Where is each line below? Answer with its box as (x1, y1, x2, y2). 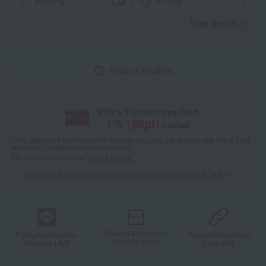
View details (190, 17, 239, 29)
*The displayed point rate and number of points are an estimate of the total (12, 135, 249, 145)
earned (162, 119, 191, 131)
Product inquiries (109, 65, 172, 77)
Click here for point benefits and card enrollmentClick (24, 168, 223, 180)
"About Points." (87, 152, 134, 163)
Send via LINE (24, 237, 71, 248)
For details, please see (12, 152, 87, 163)
